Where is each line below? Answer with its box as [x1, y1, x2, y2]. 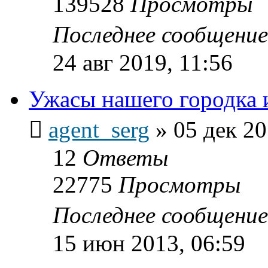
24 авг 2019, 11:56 [53, 49, 233, 75]
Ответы [83, 144, 168, 170]
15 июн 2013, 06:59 [53, 230, 245, 256]
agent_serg [48, 116, 150, 142]
